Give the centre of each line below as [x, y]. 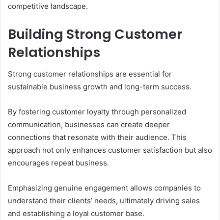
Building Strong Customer [95, 34]
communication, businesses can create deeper [89, 125]
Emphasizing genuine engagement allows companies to [104, 188]
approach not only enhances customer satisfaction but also [110, 150]
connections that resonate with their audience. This [97, 137]
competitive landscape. [48, 6]
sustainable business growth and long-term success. [100, 87]
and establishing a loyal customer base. [76, 214]
